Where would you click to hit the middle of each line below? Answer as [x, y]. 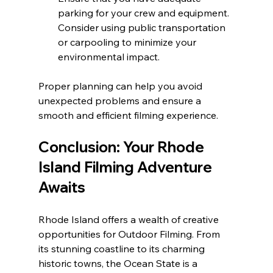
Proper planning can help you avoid [121, 86]
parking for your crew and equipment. [144, 13]
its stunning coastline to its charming [122, 249]
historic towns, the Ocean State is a [119, 264]
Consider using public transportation [143, 28]
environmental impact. [108, 57]
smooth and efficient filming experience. [128, 115]
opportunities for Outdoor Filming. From [130, 234]
